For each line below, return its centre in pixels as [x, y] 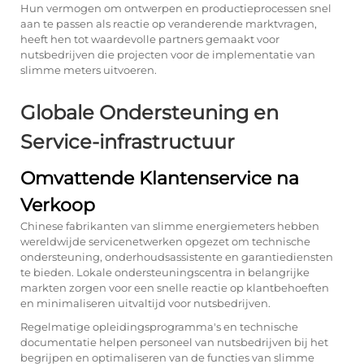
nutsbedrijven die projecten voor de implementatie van [168, 54]
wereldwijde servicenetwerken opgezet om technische [165, 241]
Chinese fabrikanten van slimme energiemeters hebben [170, 226]
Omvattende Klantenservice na [160, 178]
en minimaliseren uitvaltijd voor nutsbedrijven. [145, 303]
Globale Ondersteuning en [149, 113]
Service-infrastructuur [128, 142]
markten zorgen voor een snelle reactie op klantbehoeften [175, 288]
